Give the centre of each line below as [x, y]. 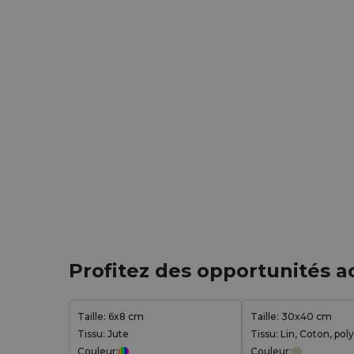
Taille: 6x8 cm [111, 316]
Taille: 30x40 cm [291, 316]
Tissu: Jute [103, 334]
